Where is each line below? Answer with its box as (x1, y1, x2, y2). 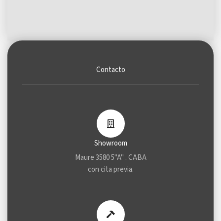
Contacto (96, 64, 125, 75)
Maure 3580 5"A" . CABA (74, 152, 147, 163)
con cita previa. (87, 164, 134, 175)
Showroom (94, 138, 127, 148)
